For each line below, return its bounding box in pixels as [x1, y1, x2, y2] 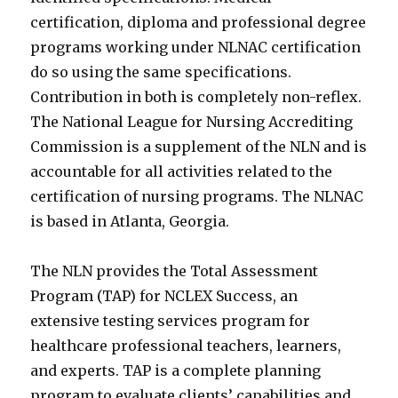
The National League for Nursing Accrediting [30, 113, 354, 131]
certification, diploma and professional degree [30, 13, 367, 32]
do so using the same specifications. [30, 63, 292, 82]
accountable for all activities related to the [30, 163, 333, 181]
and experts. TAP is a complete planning [30, 362, 322, 380]
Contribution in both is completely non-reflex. [30, 88, 362, 107]
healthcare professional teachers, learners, [30, 337, 342, 355]
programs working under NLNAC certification [30, 38, 362, 57]
